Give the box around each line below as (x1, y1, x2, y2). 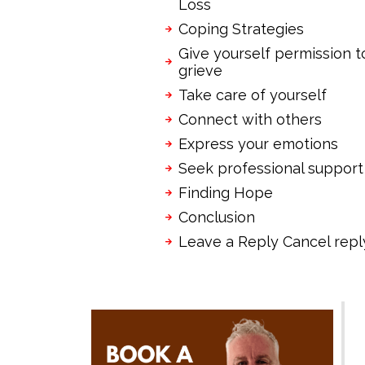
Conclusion (178, 208, 255, 226)
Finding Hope (178, 183, 273, 201)
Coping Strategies (178, 20, 304, 37)
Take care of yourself (178, 86, 327, 103)
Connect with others (178, 110, 322, 128)
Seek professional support (178, 159, 363, 177)
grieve (178, 61, 222, 79)
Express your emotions (178, 134, 342, 152)
